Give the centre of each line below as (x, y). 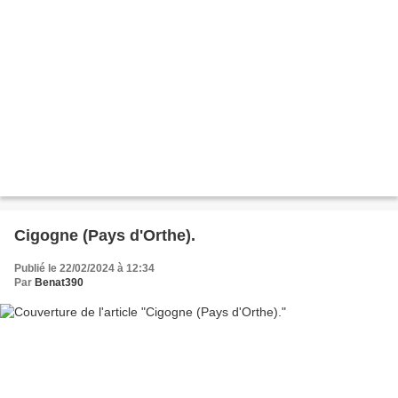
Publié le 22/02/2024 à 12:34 (84, 269)
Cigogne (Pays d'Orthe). (105, 236)
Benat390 (59, 283)
